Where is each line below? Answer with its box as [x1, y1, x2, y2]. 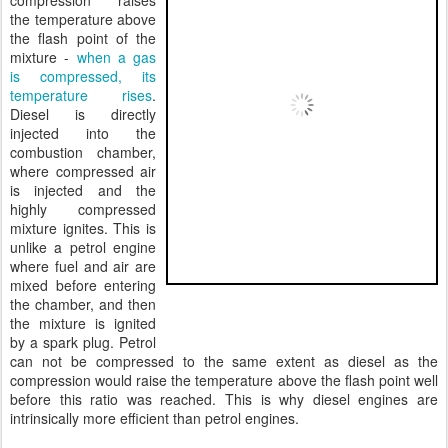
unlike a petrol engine [10, 237, 156, 257]
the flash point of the [10, 28, 156, 48]
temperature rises [10, 85, 152, 105]
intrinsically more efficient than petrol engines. [10, 408, 299, 428]
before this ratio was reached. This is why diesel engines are [10, 389, 438, 409]
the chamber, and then [10, 294, 156, 314]
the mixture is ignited [10, 313, 156, 333]
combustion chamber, [10, 142, 156, 162]
